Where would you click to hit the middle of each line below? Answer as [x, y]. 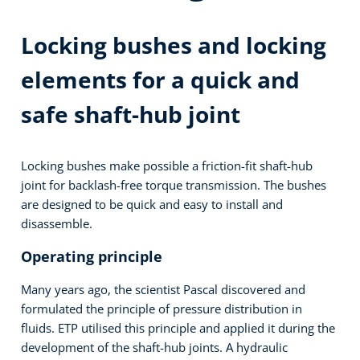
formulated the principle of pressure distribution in [162, 308]
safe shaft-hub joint [131, 114]
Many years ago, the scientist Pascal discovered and [164, 289]
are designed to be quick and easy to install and [152, 204]
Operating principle [92, 256]
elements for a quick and [161, 79]
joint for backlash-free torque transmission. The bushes [174, 184]
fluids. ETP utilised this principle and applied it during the [178, 327]
